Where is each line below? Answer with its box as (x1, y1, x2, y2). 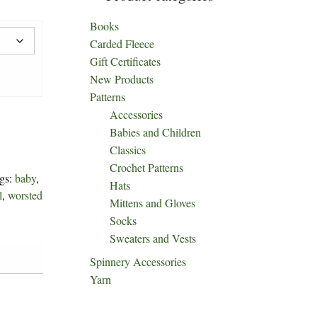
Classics (110, 142, 146, 157)
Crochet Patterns (110, 160, 183, 175)
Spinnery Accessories (90, 254, 186, 269)
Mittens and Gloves (110, 195, 195, 210)
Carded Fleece (90, 36, 154, 51)
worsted (8, 188, 43, 202)
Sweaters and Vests (110, 231, 196, 246)
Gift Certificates (90, 54, 161, 69)
